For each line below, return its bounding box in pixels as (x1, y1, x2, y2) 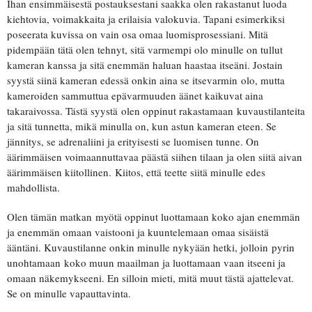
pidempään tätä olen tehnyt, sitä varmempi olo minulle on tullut (7, 42, 283, 56)
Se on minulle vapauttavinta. (7, 286, 134, 300)
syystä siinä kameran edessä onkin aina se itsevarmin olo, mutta (7, 72, 285, 87)
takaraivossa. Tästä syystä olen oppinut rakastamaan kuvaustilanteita (7, 103, 305, 118)
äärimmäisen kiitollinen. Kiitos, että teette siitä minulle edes (7, 164, 265, 179)
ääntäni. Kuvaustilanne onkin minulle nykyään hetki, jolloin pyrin (7, 240, 295, 254)
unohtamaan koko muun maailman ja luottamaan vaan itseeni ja (7, 255, 286, 270)
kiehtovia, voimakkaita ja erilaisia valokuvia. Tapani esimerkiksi (7, 11, 285, 26)
